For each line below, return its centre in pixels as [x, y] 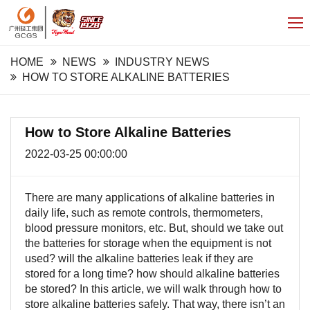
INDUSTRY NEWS [162, 62]
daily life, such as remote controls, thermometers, [144, 213]
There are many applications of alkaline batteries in [150, 198]
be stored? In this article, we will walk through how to [153, 289]
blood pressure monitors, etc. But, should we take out [154, 228]
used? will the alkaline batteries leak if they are [139, 258]
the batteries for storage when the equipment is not [148, 243]
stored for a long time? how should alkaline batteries [152, 274]
